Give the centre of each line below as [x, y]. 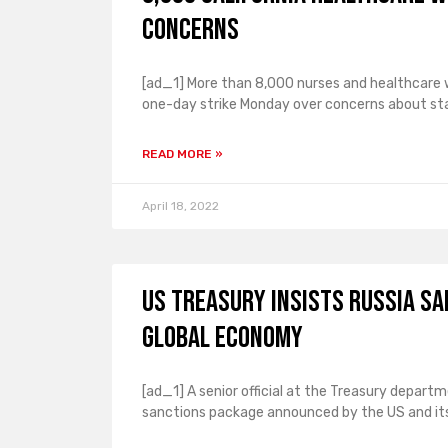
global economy [222, 338]
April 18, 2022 [180, 206]
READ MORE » [182, 154]
